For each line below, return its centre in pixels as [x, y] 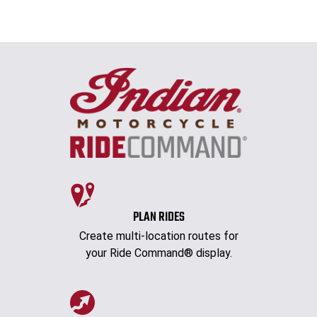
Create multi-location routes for [158, 236]
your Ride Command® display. [158, 253]
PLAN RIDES [158, 218]
